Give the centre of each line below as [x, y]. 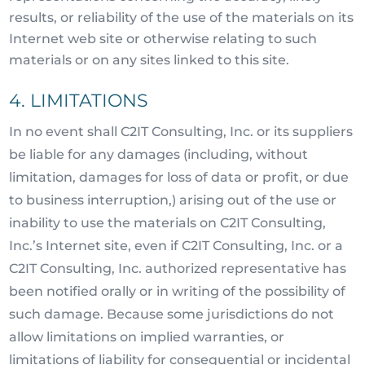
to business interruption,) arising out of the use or [173, 200]
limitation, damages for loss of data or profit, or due [179, 177]
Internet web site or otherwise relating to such [163, 39]
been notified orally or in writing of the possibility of [178, 291]
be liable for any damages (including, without [159, 154]
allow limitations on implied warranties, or [147, 337]
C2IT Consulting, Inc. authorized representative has [178, 268]
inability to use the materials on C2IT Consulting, [168, 223]
